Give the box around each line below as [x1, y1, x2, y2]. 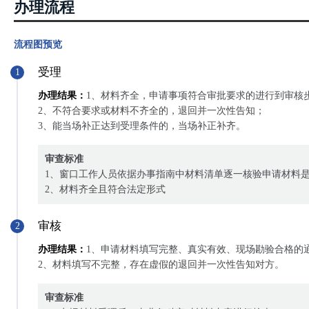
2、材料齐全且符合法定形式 [45, 184, 166, 195]
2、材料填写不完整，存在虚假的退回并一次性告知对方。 [38, 259, 284, 270]
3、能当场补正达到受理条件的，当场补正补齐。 [38, 121, 246, 131]
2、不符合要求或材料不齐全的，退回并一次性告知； [38, 106, 265, 116]
